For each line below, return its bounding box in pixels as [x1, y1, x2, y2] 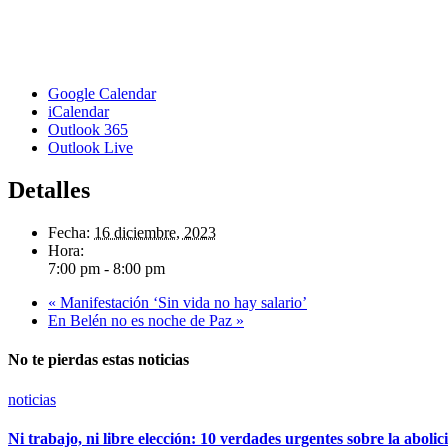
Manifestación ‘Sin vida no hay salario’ [56, 294, 307, 312]
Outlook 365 [48, 121, 128, 139]
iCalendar [48, 103, 109, 121]
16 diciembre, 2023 [94, 224, 216, 242]
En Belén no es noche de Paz [48, 312, 236, 330]
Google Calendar [48, 85, 156, 103]
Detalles [8, 177, 90, 204]
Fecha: [48, 224, 90, 242]
